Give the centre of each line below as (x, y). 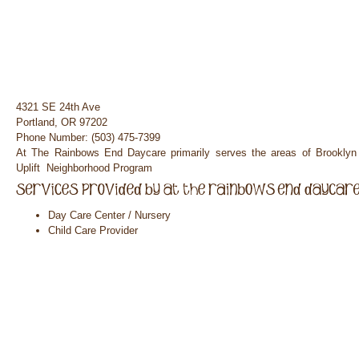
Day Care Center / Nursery (109, 215)
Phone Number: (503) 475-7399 (88, 137)
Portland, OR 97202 (62, 122)
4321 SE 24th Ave (58, 107)
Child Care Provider (93, 230)
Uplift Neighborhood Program (84, 168)
